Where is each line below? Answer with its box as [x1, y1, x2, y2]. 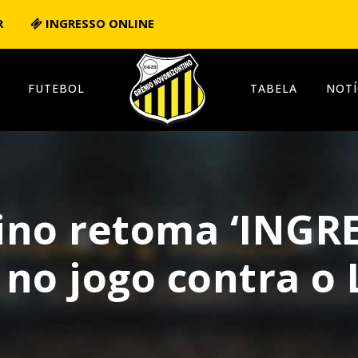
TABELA [250, 81, 297, 96]
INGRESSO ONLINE [42, 15, 154, 31]
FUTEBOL [28, 81, 85, 96]
